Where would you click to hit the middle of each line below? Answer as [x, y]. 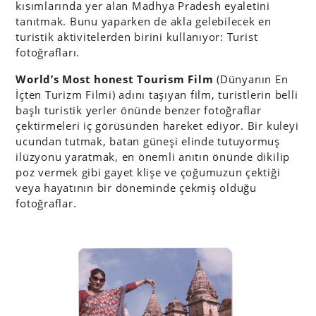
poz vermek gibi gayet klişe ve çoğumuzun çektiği [148, 172]
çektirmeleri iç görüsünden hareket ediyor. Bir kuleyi [157, 126]
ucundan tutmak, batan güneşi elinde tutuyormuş [148, 141]
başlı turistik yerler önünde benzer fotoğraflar [139, 110]
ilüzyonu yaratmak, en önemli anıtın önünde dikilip [153, 157]
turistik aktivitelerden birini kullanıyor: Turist [137, 37]
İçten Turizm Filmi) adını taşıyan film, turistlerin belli [157, 95]
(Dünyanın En [251, 79]
